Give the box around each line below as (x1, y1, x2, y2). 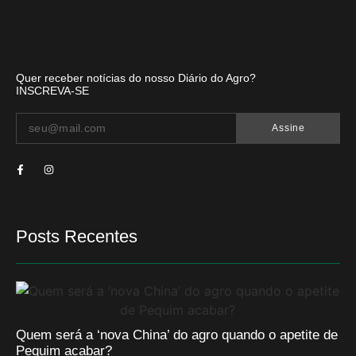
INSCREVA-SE (16, 83, 89, 97)
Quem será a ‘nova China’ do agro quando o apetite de (16, 327, 338, 342)
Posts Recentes (16, 226, 137, 246)
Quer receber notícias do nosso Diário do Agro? (16, 71, 256, 84)
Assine (272, 122, 305, 133)
